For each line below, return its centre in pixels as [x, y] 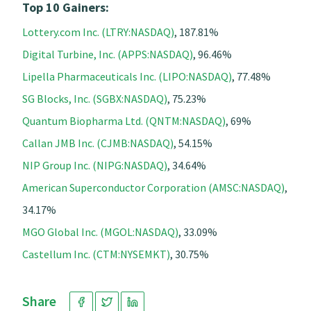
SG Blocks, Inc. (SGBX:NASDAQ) [95, 98]
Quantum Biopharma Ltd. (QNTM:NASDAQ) [124, 120]
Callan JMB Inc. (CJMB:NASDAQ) [98, 143]
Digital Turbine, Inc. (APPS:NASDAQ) [108, 54]
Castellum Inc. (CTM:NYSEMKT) [96, 254]
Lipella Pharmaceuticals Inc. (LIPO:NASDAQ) [127, 76]
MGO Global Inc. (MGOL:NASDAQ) [100, 232]
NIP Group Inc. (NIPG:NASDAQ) [95, 165]
